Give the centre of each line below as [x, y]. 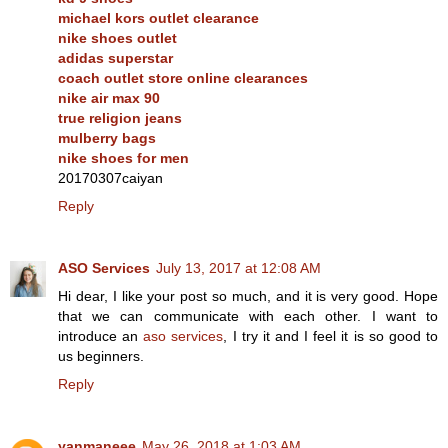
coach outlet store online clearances [183, 78]
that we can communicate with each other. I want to [248, 316]
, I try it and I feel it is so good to [331, 336]
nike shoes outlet [117, 38]
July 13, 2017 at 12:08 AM [238, 268]
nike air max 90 [109, 98]
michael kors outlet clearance [158, 18]
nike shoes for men [123, 158]
